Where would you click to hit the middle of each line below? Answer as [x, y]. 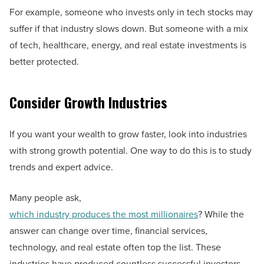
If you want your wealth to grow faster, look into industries [128, 134]
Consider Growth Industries [88, 102]
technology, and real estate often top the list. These [115, 247]
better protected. [44, 62]
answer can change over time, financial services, [108, 231]
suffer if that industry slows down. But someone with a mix [129, 29]
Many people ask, [45, 198]
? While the [221, 214]
